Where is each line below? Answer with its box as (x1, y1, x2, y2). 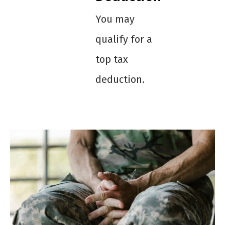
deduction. (95, 73, 145, 86)
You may (95, 13, 135, 26)
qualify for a (95, 33, 152, 46)
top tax (95, 53, 128, 66)
